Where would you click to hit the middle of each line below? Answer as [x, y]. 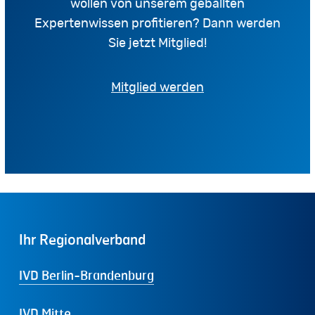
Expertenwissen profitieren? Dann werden [157, 24]
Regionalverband [92, 239]
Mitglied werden [157, 88]
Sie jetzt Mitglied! [157, 44]
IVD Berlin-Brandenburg [86, 275]
